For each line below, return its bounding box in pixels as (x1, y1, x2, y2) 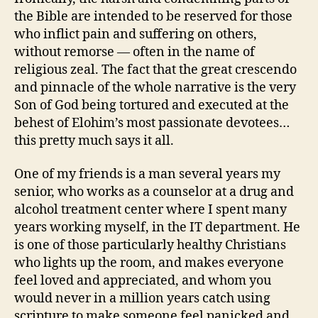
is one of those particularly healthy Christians (14, 237, 286, 253)
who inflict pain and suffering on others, (14, 26, 257, 43)
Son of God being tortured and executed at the (14, 97, 289, 114)
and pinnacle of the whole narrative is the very (14, 79, 296, 96)
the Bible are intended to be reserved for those (14, 8, 292, 25)
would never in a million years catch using (14, 290, 270, 307)
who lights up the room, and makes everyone (14, 255, 284, 271)
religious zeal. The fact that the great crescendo (14, 61, 297, 78)
